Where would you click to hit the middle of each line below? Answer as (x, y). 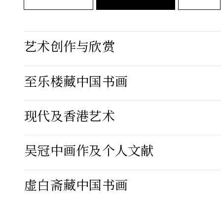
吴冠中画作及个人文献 (89, 152)
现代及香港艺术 (70, 117)
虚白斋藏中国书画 (76, 187)
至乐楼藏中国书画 (76, 83)
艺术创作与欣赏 (70, 48)
